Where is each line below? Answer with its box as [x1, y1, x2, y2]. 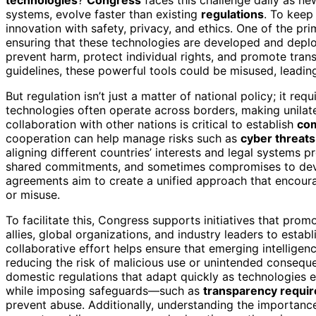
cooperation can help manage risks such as [6, 130, 241, 145]
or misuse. [6, 187, 60, 202]
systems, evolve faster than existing [6, 6, 201, 21]
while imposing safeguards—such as [6, 283, 203, 298]
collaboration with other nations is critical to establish [6, 116, 297, 131]
